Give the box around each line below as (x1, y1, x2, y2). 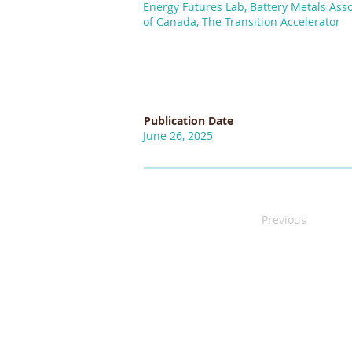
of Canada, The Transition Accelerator (143, 14, 340, 29)
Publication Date (144, 113, 233, 128)
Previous (262, 212, 306, 227)
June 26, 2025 (143, 128, 213, 143)
